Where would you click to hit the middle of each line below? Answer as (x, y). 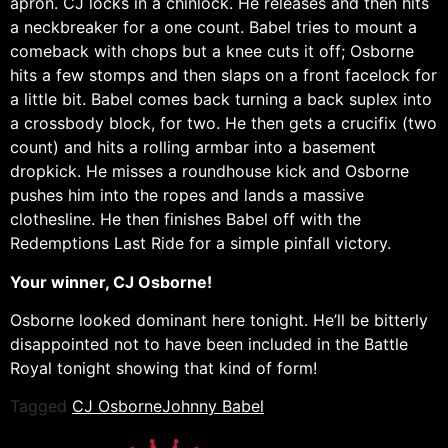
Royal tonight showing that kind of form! (163, 368)
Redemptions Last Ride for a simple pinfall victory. (200, 243)
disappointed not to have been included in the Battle (209, 344)
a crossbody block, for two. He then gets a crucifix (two (223, 123)
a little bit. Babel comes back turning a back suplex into (221, 99)
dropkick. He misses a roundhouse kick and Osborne (209, 171)
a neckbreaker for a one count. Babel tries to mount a (213, 27)
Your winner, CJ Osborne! (111, 281)
